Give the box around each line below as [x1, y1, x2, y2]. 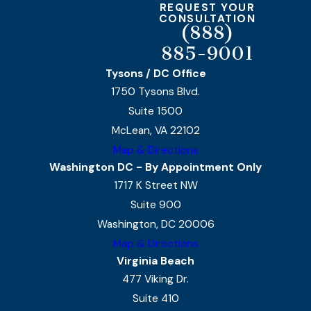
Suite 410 [132, 292, 179, 306]
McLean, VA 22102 [111, 124, 200, 138]
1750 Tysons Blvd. [111, 85, 200, 99]
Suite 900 [130, 198, 181, 212]
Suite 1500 [128, 104, 183, 119]
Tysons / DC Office [105, 67, 206, 81]
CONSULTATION [158, 12, 256, 26]
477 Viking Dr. [122, 272, 189, 287]
